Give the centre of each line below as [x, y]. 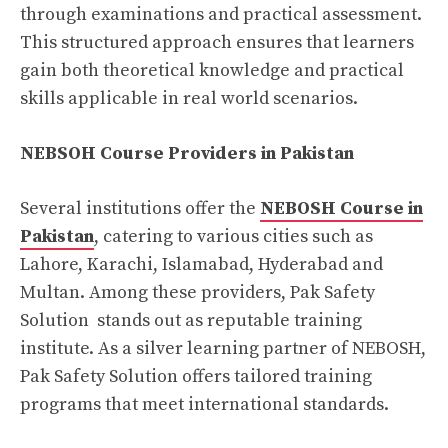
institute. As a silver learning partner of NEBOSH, [223, 348]
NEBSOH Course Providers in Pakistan [187, 153]
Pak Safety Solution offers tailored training [196, 376]
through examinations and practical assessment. [221, 14]
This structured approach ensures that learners [217, 42]
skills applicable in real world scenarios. [189, 98]
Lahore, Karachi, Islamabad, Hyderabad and [201, 264]
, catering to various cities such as [233, 236]
